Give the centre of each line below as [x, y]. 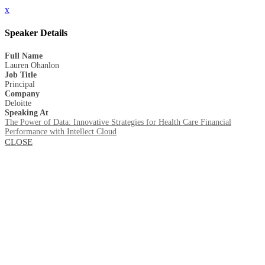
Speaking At [27, 112]
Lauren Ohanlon [32, 65]
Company [22, 93]
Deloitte [18, 103]
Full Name [24, 56]
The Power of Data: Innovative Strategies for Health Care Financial [118, 122]
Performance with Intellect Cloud [61, 131]
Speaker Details [36, 33]
